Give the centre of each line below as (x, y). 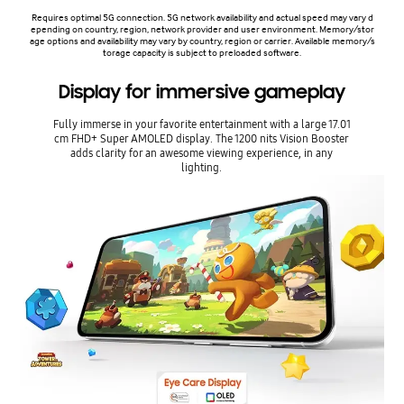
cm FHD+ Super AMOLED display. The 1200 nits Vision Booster (202, 139)
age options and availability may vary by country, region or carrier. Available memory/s (202, 41)
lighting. (202, 168)
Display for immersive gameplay (202, 92)
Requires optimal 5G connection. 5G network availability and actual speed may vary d (202, 18)
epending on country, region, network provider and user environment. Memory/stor (202, 30)
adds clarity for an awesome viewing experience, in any (202, 153)
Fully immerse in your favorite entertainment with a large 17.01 (202, 124)
